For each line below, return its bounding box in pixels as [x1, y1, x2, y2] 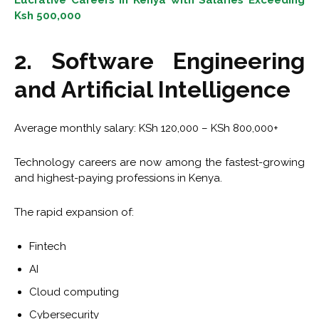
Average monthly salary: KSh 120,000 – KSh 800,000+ [14, 122, 278, 135]
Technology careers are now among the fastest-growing [14, 156, 305, 169]
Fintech [29, 240, 66, 253]
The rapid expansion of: [14, 206, 134, 219]
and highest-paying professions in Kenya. [14, 172, 222, 185]
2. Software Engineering [14, 48, 305, 75]
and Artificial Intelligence [14, 76, 291, 103]
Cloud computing [29, 286, 119, 299]
